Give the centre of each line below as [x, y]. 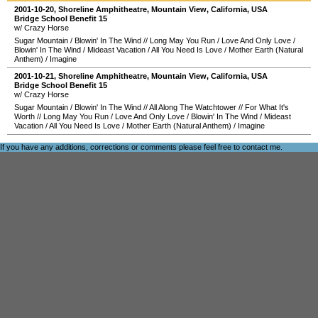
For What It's [267, 107]
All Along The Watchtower [193, 107]
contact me [261, 147]
